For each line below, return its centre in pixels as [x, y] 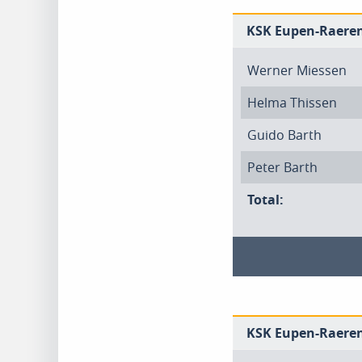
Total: [265, 200]
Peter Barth [282, 167]
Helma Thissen [292, 103]
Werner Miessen [297, 70]
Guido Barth [284, 135]
